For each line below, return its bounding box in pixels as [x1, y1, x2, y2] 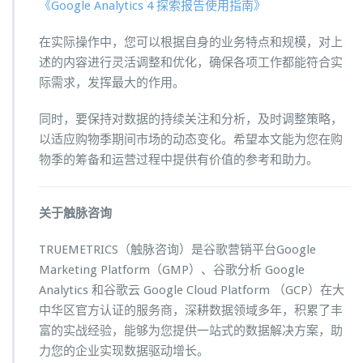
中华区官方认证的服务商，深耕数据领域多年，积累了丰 [39, 303, 343, 318]
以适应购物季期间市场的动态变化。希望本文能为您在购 [39, 132, 343, 147]
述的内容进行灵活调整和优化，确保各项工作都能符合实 [39, 55, 343, 70]
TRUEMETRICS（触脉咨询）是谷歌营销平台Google [39, 242, 316, 258]
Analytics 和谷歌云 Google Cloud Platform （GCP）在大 [39, 283, 344, 298]
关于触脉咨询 [39, 206, 112, 221]
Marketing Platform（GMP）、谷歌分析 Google [39, 263, 305, 278]
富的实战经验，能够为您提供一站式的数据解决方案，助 [39, 323, 343, 339]
